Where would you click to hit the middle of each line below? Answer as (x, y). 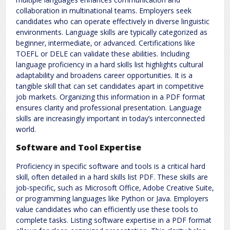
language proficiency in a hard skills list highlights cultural (110, 64)
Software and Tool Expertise (79, 148)
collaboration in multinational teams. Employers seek (104, 10)
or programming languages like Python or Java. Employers (112, 198)
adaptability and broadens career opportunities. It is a (104, 75)
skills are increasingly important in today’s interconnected (110, 118)
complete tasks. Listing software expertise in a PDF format (114, 220)
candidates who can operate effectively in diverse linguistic (113, 21)
